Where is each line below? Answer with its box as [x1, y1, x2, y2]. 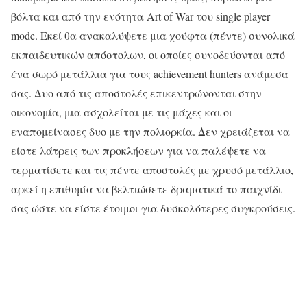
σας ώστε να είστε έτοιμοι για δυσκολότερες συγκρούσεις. [11, 200, 295, 215]
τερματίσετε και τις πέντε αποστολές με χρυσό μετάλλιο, [11, 162, 293, 177]
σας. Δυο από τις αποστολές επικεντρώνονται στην [11, 85, 262, 100]
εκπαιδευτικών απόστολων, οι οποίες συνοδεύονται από [11, 47, 285, 62]
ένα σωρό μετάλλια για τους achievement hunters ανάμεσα [11, 66, 288, 81]
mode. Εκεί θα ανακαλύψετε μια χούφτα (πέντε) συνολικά [11, 27, 295, 42]
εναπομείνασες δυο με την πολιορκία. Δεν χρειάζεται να [11, 123, 290, 138]
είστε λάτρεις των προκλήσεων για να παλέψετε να [11, 143, 266, 158]
